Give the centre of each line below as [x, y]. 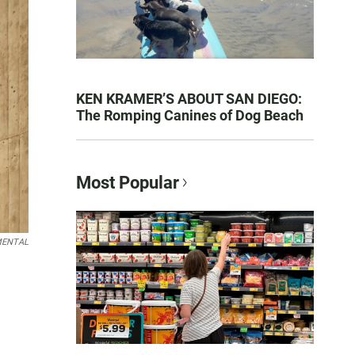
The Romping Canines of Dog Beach [190, 115]
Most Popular [128, 182]
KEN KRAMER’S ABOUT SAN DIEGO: [189, 98]
